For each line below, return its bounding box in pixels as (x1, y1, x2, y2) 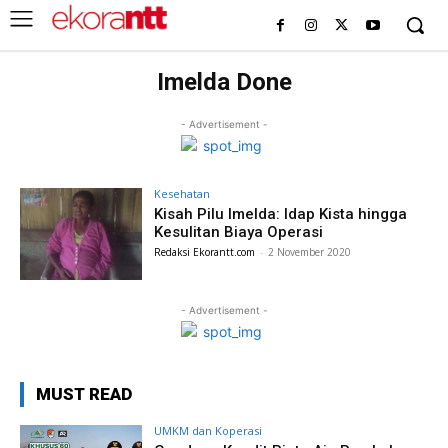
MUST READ (36, 383, 132, 404)
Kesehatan (154, 186, 211, 201)
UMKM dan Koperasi (154, 422, 263, 438)
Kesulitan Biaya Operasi (154, 223, 324, 241)
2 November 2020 (268, 245, 352, 259)
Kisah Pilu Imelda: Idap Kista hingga (154, 205, 408, 223)
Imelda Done (156, 68, 292, 96)
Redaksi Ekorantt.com (154, 245, 256, 259)
